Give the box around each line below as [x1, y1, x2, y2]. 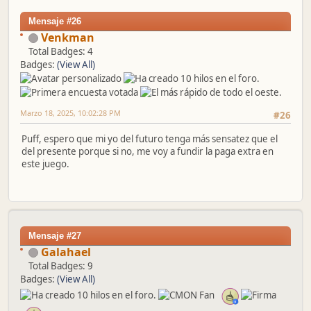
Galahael [41, 244, 91, 260]
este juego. [22, 157, 69, 170]
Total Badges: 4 [28, 44, 93, 58]
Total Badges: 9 [28, 259, 93, 272]
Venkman [41, 29, 94, 45]
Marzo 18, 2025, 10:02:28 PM [20, 107, 121, 118]
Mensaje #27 [28, 230, 81, 241]
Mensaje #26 [28, 15, 81, 26]
